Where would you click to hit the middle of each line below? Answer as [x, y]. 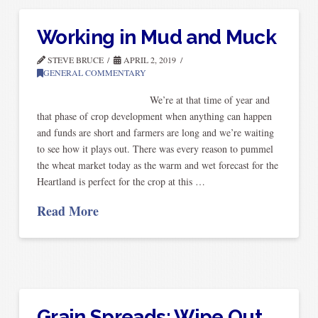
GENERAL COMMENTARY [94, 73]
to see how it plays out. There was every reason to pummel [155, 148]
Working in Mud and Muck [157, 38]
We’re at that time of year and [153, 99]
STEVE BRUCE [74, 60]
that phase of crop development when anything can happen [154, 116]
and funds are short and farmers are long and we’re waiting [155, 132]
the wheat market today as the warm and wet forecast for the [157, 165]
